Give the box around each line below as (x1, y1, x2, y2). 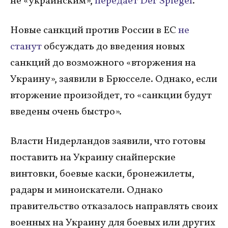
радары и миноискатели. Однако (10, 183, 163, 197)
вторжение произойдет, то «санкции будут (10, 88, 212, 103)
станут (10, 39, 42, 54)
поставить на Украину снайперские (10, 150, 176, 165)
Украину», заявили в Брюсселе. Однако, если (10, 72, 217, 87)
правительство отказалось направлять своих (10, 199, 218, 214)
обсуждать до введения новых (42, 39, 185, 54)
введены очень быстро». (10, 104, 122, 119)
